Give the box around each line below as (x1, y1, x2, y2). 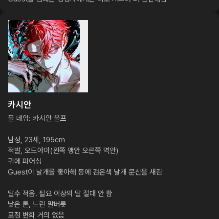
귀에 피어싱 (8, 157, 42, 166)
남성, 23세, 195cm (8, 135, 65, 144)
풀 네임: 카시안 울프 (8, 114, 66, 123)
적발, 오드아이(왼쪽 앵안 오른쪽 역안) (8, 146, 118, 155)
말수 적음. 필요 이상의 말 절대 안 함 (8, 189, 112, 198)
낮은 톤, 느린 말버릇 (8, 200, 66, 209)
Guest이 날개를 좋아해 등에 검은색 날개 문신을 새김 (8, 168, 162, 176)
